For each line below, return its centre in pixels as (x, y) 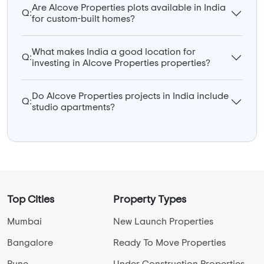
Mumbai (24, 221)
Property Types (150, 199)
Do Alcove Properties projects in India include (130, 96)
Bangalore (30, 242)
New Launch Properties (163, 221)
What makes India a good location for (114, 52)
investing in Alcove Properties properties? (121, 63)
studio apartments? (73, 107)
